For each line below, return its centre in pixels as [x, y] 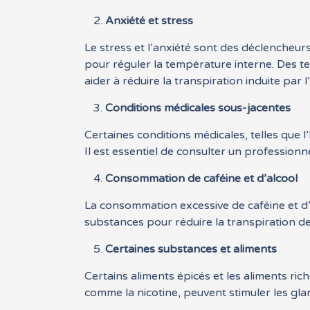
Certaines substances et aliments [191, 249]
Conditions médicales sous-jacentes [198, 108]
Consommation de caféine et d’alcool [202, 179]
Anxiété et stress [149, 21]
